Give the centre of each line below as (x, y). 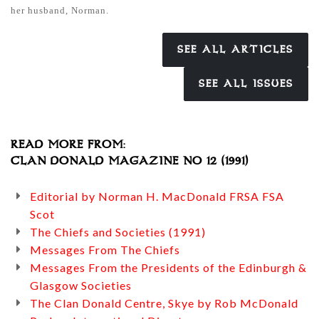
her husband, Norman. (60, 10)
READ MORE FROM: (68, 145)
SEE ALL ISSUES (246, 84)
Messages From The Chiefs (105, 250)
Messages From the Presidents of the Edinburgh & (168, 267)
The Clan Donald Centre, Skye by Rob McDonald (164, 303)
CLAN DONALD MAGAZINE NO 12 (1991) (130, 161)
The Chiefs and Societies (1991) (118, 232)
